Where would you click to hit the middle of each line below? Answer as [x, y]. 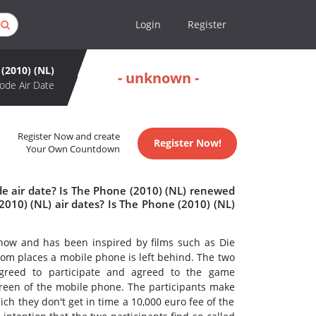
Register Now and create [69, 137]
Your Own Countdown [73, 150]
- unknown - [158, 78]
